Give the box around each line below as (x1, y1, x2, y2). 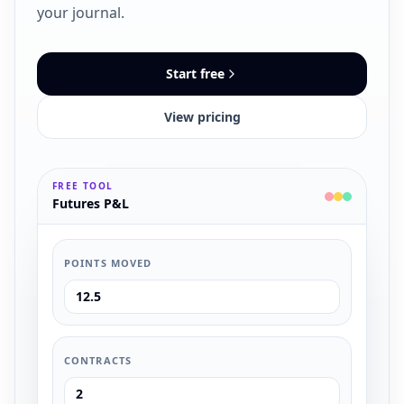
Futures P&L (52, 195, 129, 212)
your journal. (37, 3, 124, 23)
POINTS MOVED (64, 256, 152, 270)
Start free (165, 65, 225, 82)
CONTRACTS (64, 353, 132, 367)
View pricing (163, 108, 241, 125)
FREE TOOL (52, 179, 114, 192)
